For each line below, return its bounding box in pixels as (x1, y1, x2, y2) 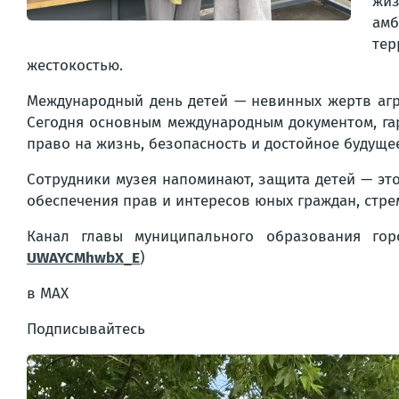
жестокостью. (27, 56, 123, 75)
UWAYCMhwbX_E (27, 248, 140, 267)
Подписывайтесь (27, 320, 145, 338)
